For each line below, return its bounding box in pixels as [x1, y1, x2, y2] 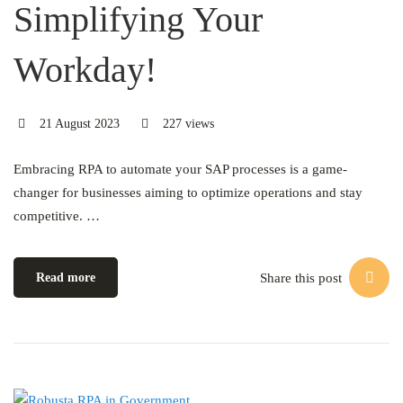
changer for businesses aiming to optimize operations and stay [13, 185, 363, 200]
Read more [36, 271, 95, 284]
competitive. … [13, 209, 100, 223]
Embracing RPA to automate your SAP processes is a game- [13, 162, 347, 176]
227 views [159, 117, 214, 130]
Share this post [260, 270, 342, 285]
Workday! [13, 49, 157, 90]
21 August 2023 [35, 117, 120, 130]
